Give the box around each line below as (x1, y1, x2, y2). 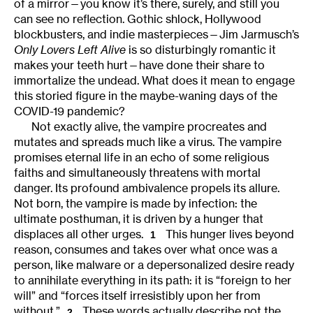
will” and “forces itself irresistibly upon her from (14, 289, 261, 303)
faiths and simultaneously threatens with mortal (14, 166, 261, 180)
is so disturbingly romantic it (129, 43, 276, 57)
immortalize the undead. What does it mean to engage (14, 73, 295, 88)
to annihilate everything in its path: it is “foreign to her (14, 273, 291, 288)
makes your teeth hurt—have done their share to (14, 58, 265, 73)
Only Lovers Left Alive (14, 43, 129, 57)
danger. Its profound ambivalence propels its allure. (14, 181, 279, 196)
